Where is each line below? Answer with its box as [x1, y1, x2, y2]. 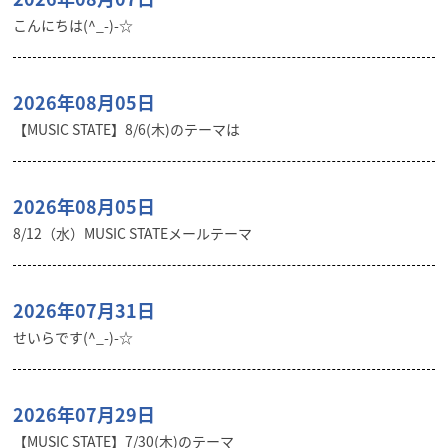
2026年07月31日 [13, 296, 156, 324]
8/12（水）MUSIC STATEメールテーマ [13, 222, 253, 243]
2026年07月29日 [13, 400, 156, 428]
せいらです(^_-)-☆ [13, 326, 134, 347]
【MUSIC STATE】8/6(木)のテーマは [13, 118, 241, 139]
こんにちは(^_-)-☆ [13, 14, 134, 35]
